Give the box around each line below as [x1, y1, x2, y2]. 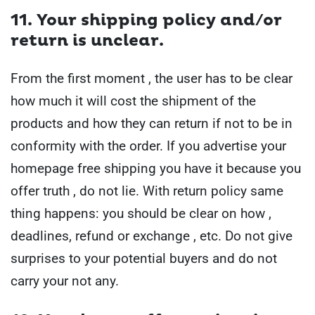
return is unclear [11, 30, 159, 51]
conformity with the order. [11, 137, 163, 154]
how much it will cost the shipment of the [11, 92, 256, 109]
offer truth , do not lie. [11, 182, 139, 199]
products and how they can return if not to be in [11, 115, 292, 131]
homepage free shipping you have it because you [11, 160, 301, 176]
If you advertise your [163, 137, 286, 154]
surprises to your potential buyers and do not [11, 250, 277, 266]
